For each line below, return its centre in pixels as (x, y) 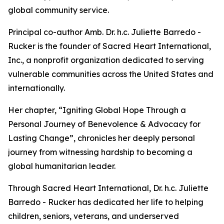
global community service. (58, 10)
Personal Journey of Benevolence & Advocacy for (104, 124)
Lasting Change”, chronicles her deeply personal (101, 138)
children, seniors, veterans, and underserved (93, 216)
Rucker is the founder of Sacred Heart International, (109, 46)
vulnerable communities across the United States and (111, 74)
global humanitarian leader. (62, 166)
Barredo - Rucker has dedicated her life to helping (106, 202)
